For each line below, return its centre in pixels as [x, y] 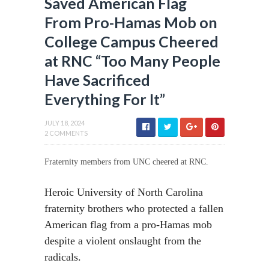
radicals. [63, 257]
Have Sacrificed [97, 80]
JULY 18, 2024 [65, 123]
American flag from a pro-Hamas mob [128, 225]
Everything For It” [105, 99]
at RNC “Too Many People [132, 61]
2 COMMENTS [66, 133]
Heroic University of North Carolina [124, 192]
